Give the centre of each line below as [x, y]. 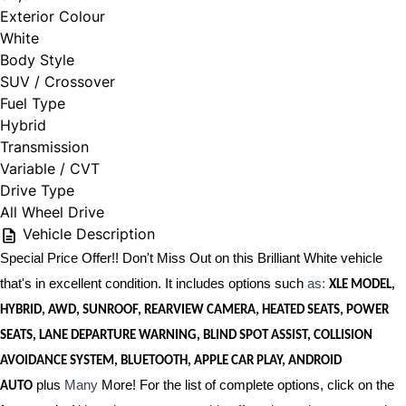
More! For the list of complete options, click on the [246, 385]
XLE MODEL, [362, 285]
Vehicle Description [87, 234]
